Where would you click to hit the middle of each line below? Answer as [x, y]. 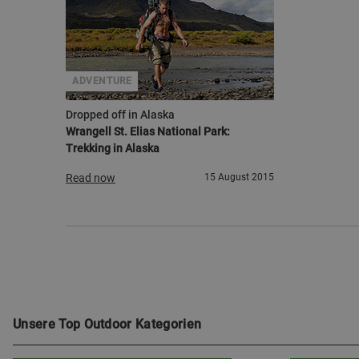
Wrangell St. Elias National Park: [148, 131]
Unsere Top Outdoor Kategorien [107, 324]
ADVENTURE [102, 81]
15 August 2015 [240, 177]
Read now [91, 178]
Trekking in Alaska [113, 148]
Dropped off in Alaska [120, 115]
